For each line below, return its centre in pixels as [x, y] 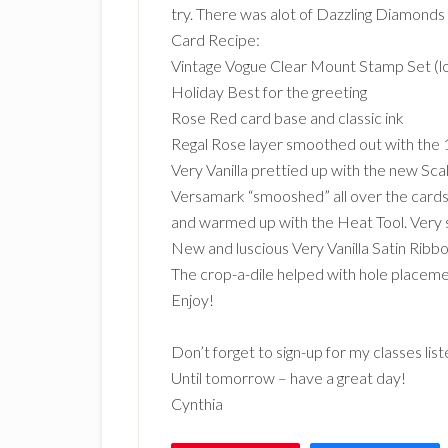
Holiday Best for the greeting [269, 91]
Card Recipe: [215, 39]
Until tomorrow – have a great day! [288, 377]
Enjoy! [192, 299]
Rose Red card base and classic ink [287, 117]
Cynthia [197, 403]
